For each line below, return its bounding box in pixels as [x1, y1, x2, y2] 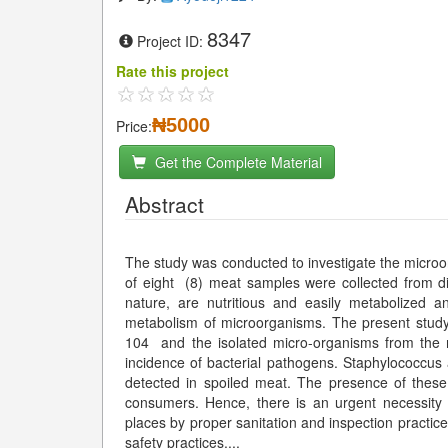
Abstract [125, 189, 204, 219]
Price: [116, 116, 152, 136]
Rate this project [116, 61, 229, 81]
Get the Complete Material [151, 152, 322, 172]
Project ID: [137, 31, 207, 51]
